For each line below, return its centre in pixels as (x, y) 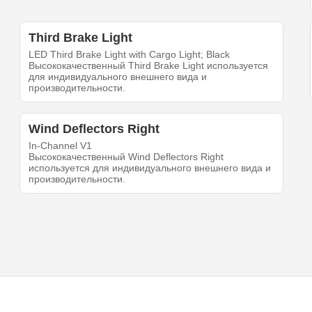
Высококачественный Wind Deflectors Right (126, 157)
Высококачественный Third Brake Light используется (149, 66)
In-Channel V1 (61, 146)
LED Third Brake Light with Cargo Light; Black (130, 55)
